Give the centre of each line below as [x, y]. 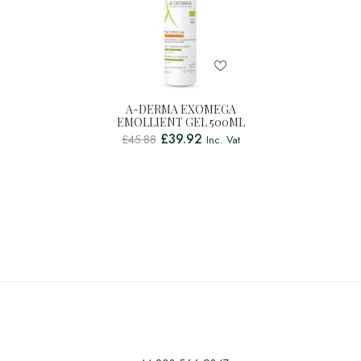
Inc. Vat [223, 140]
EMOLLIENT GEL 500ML [180, 122]
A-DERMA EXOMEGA [180, 109]
